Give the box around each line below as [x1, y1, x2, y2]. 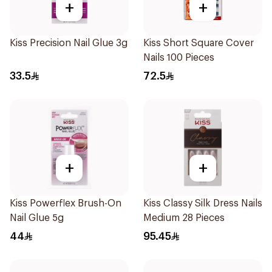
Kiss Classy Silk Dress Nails [143, 199, 262, 208]
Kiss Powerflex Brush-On [10, 199, 121, 208]
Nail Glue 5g [10, 213, 64, 223]
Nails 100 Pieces [143, 53, 214, 63]
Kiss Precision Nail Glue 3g [10, 38, 127, 48]
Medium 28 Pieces [143, 213, 225, 223]
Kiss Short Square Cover [143, 38, 254, 48]
